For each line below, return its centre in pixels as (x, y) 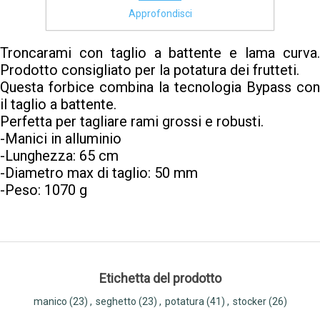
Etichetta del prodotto (160, 279)
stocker (249, 302)
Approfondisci (160, 14)
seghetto (116, 302)
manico (50, 302)
